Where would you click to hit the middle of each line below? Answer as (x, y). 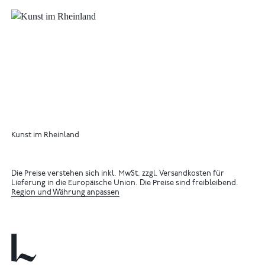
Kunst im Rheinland (46, 135)
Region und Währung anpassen (66, 193)
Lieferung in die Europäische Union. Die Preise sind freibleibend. (125, 183)
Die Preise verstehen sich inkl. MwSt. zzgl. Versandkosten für (118, 174)
